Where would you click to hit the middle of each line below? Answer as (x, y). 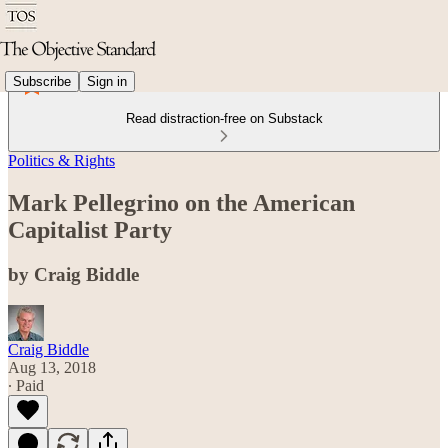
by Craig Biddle (73, 274)
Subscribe (42, 81)
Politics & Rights (61, 160)
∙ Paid (26, 385)
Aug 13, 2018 (52, 367)
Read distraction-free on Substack (224, 118)
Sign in (107, 81)
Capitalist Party (90, 229)
